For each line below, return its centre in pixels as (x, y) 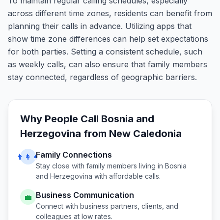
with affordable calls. (126, 176)
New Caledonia (145, 134)
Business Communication (85, 195)
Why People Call (61, 119)
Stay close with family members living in (100, 166)
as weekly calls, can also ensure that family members (108, 64)
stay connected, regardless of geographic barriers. (102, 77)
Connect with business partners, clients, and (107, 206)
